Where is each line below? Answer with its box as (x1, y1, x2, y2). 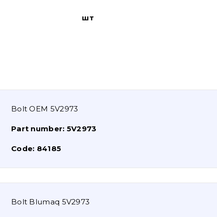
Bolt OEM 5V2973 (11, 104, 78, 113)
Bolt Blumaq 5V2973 (11, 197, 90, 206)
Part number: (11, 124, 67, 133)
